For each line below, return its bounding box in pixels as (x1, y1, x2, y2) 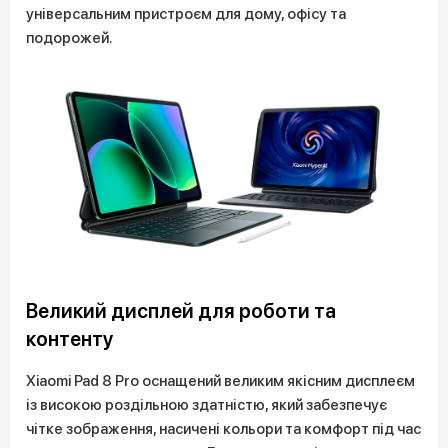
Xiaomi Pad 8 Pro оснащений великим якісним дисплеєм (26, 371, 415, 390)
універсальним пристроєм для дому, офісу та (26, 5, 346, 23)
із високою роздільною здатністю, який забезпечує (26, 395, 387, 414)
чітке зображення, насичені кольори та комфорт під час (26, 419, 421, 438)
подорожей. (26, 29, 113, 47)
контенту (26, 326, 114, 351)
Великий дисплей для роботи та (26, 298, 336, 323)
